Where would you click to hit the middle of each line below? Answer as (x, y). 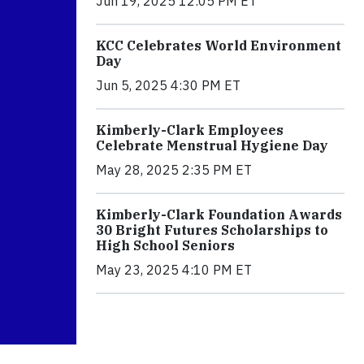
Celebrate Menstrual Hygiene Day (212, 145)
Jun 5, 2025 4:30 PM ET (168, 85)
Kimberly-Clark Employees (190, 130)
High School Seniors (165, 245)
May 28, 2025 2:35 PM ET (174, 169)
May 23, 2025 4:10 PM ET (174, 269)
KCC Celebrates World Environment (219, 45)
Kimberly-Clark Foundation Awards (219, 214)
